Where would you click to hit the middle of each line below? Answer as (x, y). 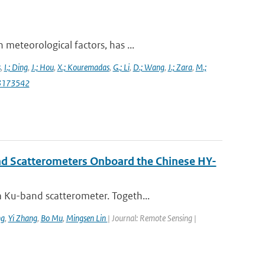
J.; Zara (180, 67)
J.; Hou (42, 67)
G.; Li (121, 67)
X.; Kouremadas (83, 67)
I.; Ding (16, 67)
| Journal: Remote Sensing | (152, 218)
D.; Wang (148, 67)
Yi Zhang (22, 218)
